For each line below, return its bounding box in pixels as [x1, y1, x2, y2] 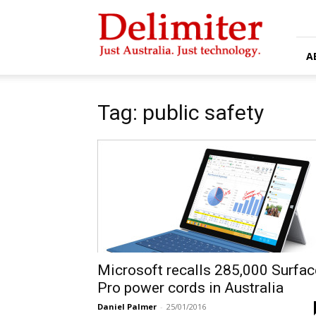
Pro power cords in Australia [97, 279, 284, 296]
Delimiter [97, 5, 137, 17]
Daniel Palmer [97, 301, 157, 312]
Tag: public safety [97, 100, 264, 125]
